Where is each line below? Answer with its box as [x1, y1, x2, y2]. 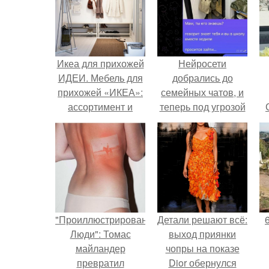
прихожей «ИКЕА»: [58, 85, 143, 99]
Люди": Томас [70, 227, 131, 241]
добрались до [172, 71, 233, 85]
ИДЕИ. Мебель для [58, 71, 143, 85]
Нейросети [178, 56, 226, 70]
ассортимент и [68, 100, 133, 113]
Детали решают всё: [157, 213, 247, 226]
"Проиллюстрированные [55, 213, 165, 226]
